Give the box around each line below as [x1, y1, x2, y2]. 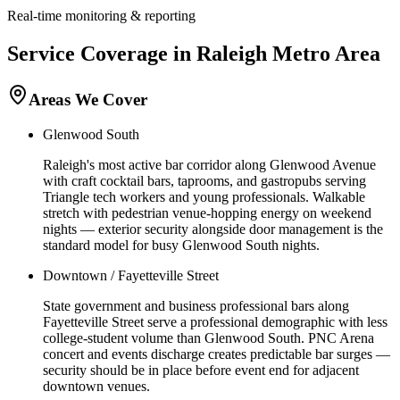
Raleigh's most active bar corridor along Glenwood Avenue [43, 156, 376, 172]
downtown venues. [43, 378, 150, 394]
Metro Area [267, 42, 380, 66]
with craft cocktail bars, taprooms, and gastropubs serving [43, 172, 366, 188]
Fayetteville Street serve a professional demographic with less [43, 313, 387, 329]
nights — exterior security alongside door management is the [43, 221, 383, 237]
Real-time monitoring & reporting [7, 8, 196, 24]
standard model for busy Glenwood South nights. [43, 237, 320, 253]
